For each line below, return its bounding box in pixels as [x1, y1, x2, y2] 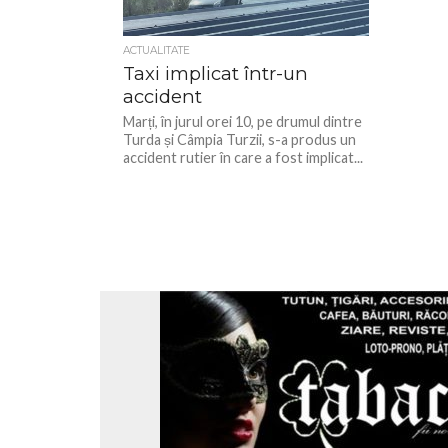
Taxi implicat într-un [123, 62, 309, 85]
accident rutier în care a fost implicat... [123, 149, 364, 166]
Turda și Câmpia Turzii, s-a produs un [123, 131, 357, 148]
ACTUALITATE [123, 44, 191, 57]
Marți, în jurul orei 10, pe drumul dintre [123, 113, 363, 130]
